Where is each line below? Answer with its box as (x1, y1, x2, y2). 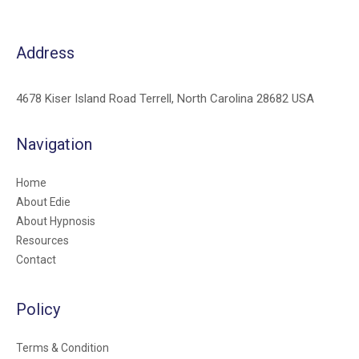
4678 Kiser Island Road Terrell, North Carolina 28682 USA (16, 91, 314, 106)
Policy (16, 300, 60, 319)
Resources (16, 234, 69, 247)
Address (16, 43, 75, 63)
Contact (16, 253, 56, 266)
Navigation (16, 135, 92, 154)
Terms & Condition (16, 341, 109, 354)
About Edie (16, 196, 71, 208)
